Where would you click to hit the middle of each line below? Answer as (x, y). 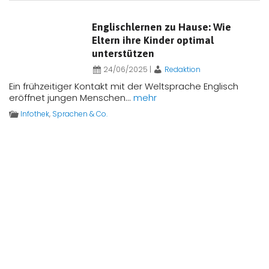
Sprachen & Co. (80, 114)
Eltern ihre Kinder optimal (153, 40)
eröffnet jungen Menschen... (71, 98)
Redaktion (182, 69)
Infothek (35, 114)
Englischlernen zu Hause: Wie (161, 27)
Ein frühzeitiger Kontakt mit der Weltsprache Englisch (124, 86)
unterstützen (123, 53)
